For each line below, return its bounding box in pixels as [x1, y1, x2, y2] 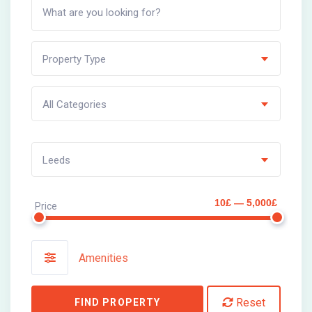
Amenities [79, 251, 128, 265]
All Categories [42, 98, 107, 111]
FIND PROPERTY [74, 297, 161, 308]
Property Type [42, 53, 106, 65]
